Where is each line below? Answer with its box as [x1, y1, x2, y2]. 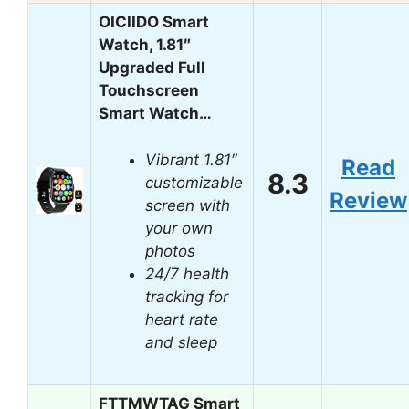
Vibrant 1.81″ [145, 150, 237, 169]
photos [145, 241, 195, 260]
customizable [145, 173, 243, 192]
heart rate [145, 309, 218, 329]
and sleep [145, 332, 217, 351]
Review [330, 187, 407, 214]
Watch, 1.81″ [99, 36, 191, 54]
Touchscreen [99, 81, 199, 100]
